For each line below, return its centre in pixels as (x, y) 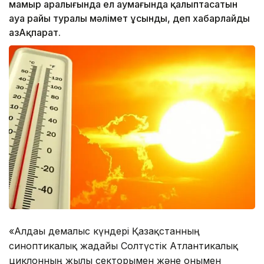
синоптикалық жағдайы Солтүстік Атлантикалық (123, 246)
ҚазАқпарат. (35, 33)
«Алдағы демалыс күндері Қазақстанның (104, 231)
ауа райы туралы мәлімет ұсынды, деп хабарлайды (129, 19)
